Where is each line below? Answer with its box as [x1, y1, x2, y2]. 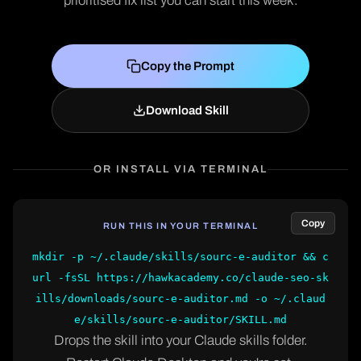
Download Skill [145, 104, 229, 117]
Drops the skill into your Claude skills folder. [53, 333, 308, 348]
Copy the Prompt [141, 60, 234, 73]
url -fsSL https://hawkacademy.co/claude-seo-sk [32, 272, 329, 284]
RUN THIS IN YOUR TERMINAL [102, 221, 259, 230]
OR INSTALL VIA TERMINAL [93, 164, 268, 175]
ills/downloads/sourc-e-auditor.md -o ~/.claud [35, 293, 326, 305]
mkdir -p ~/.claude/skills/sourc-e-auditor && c [32, 251, 329, 263]
